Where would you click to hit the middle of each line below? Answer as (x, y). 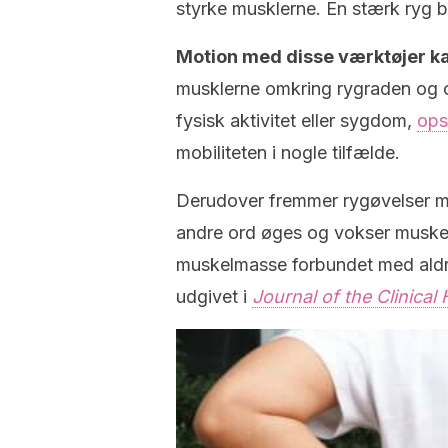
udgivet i (214, 296)
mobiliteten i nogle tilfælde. (288, 152)
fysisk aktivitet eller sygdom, (296, 120)
